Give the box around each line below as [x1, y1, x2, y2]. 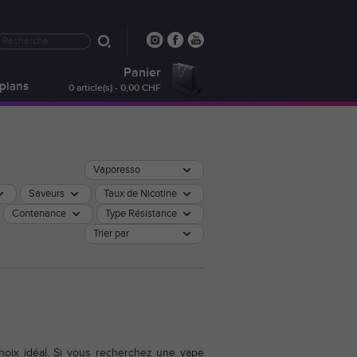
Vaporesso [93, 165, 140, 175]
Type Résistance [105, 209, 177, 219]
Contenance [12, 209, 66, 219]
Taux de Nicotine [104, 189, 177, 199]
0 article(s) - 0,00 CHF [69, 84, 161, 93]
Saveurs [29, 189, 65, 199]
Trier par [93, 229, 129, 239]
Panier [124, 66, 161, 79]
